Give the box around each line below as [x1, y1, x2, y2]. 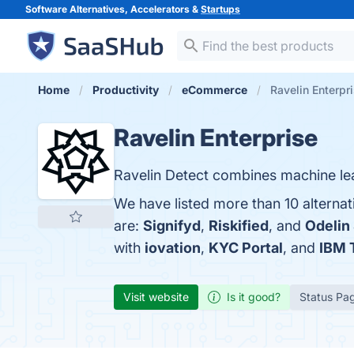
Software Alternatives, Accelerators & [25, 3, 201, 15]
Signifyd [143, 217, 201, 234]
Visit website [123, 290, 189, 303]
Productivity [92, 83, 159, 96]
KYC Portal [209, 239, 283, 256]
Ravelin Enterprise [114, 123, 318, 152]
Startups [201, 3, 240, 15]
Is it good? [227, 290, 281, 303]
